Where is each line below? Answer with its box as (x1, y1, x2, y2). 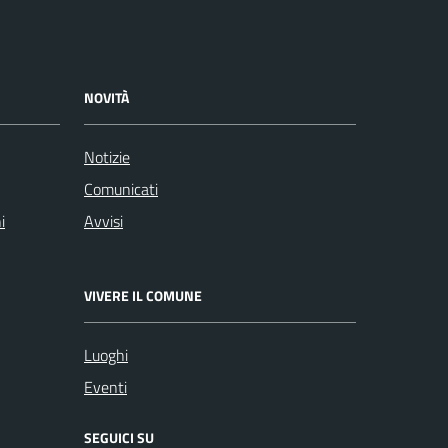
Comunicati (84, 177, 158, 202)
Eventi (84, 375, 127, 400)
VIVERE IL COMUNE (84, 285, 202, 307)
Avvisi (84, 209, 123, 234)
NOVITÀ (84, 87, 129, 109)
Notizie (84, 145, 130, 170)
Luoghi (84, 343, 128, 368)
